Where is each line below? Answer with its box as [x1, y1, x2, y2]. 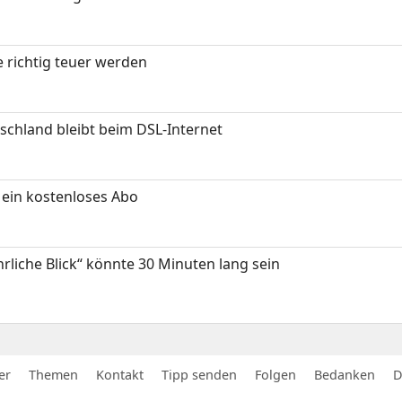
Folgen [255, 366, 296, 384]
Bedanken [314, 366, 375, 384]
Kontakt [96, 366, 144, 384]
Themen [29, 366, 78, 384]
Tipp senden [162, 366, 237, 384]
